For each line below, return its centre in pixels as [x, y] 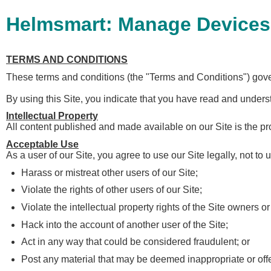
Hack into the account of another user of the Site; [125, 224]
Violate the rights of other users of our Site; [112, 190]
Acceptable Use [42, 144]
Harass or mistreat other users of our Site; [109, 172]
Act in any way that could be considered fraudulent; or [135, 242]
